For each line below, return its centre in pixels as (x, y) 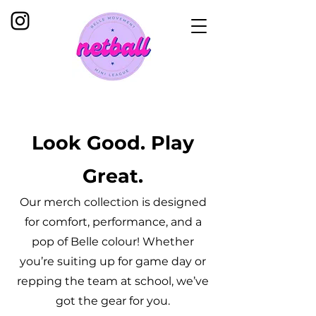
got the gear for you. (113, 301)
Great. (113, 176)
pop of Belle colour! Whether (113, 242)
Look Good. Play (113, 143)
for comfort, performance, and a (113, 222)
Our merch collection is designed (113, 202)
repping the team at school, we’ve (113, 281)
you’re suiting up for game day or (113, 261)
